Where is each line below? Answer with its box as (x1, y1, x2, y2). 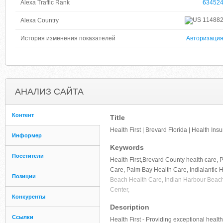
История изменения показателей (20, 35, 115, 42)
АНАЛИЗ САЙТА (15, 87, 84, 97)
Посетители (12, 153, 44, 159)
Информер (12, 132, 42, 138)
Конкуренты (12, 194, 45, 200)
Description (110, 203, 149, 211)
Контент (12, 112, 34, 118)
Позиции (12, 173, 36, 179)
